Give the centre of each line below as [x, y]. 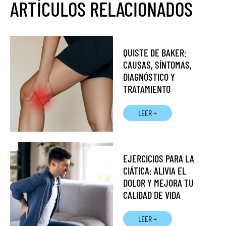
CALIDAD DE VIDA [152, 195]
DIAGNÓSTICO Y [149, 77]
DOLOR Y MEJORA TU [158, 183]
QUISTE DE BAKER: [155, 53]
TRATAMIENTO [147, 89]
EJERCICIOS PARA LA [159, 159]
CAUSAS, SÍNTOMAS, [157, 65]
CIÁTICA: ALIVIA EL [155, 171]
